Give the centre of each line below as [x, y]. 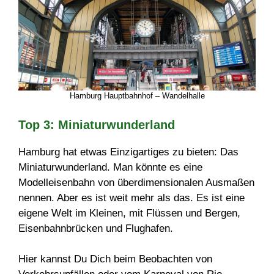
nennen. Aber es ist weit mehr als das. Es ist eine [131, 198]
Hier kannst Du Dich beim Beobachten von [115, 259]
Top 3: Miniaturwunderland [97, 124]
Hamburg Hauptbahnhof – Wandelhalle [137, 96]
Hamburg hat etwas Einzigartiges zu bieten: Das [128, 152]
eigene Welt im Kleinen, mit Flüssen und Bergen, [129, 213]
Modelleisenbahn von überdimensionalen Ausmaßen [136, 182]
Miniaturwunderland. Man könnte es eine [110, 167]
